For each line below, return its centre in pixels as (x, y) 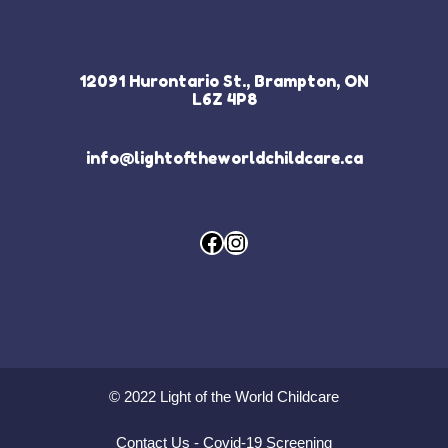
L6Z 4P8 (224, 99)
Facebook (251, 242)
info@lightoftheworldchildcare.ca (224, 158)
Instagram (276, 242)
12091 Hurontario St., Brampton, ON (224, 81)
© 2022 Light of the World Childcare (224, 397)
